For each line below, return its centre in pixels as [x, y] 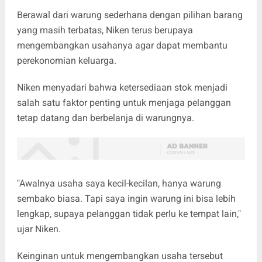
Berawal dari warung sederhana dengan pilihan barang [130, 15]
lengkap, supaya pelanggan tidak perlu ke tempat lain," [129, 213]
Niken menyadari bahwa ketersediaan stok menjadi [122, 87]
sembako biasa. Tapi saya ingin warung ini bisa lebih [126, 198]
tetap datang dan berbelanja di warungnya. [105, 118]
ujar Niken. [39, 229]
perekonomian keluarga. [66, 60]
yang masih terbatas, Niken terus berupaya [105, 30]
